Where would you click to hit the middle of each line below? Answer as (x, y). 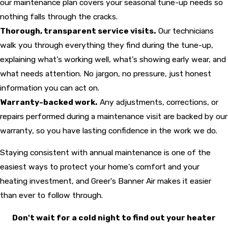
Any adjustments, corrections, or (158, 102)
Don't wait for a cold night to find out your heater (114, 217)
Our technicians (185, 31)
